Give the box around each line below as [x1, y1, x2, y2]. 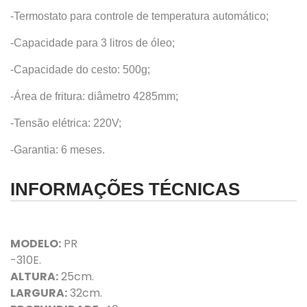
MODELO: [10, 236, 61, 252]
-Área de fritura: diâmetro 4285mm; [10, 90, 178, 103]
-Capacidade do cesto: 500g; [10, 64, 150, 76]
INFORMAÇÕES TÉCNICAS [10, 180, 240, 199]
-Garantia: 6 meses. [10, 144, 105, 156]
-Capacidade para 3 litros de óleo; [10, 37, 175, 49]
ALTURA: [10, 269, 58, 285]
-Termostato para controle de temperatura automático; [10, 10, 269, 23]
